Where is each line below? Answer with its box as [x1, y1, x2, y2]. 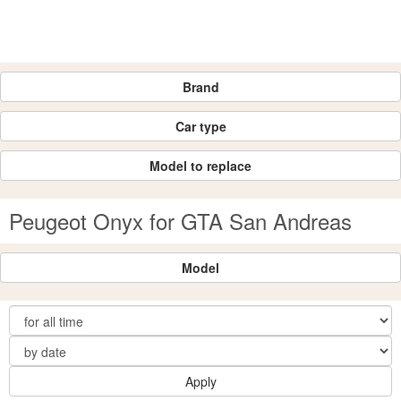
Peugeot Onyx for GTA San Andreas [9, 205, 352, 236]
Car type [175, 117, 226, 135]
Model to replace [149, 157, 252, 175]
